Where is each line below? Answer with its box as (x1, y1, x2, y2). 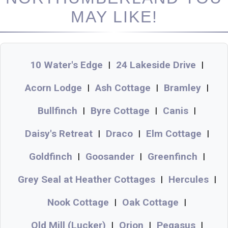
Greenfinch (147, 150, 197, 162)
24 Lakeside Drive (116, 59, 196, 71)
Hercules (168, 173, 209, 185)
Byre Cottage (91, 104, 150, 117)
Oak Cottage (122, 196, 179, 208)
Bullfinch (38, 104, 77, 117)
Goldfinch (28, 150, 72, 162)
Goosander (85, 150, 134, 162)
